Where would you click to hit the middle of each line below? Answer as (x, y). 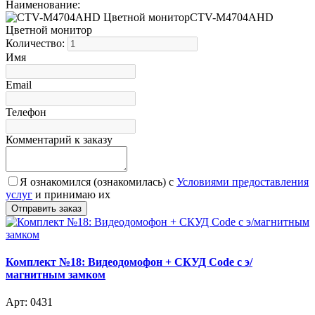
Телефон (26, 112)
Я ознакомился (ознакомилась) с (98, 181)
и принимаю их (71, 194)
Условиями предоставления (243, 181)
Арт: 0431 (29, 302)
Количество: (37, 43)
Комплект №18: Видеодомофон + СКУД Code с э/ (129, 262)
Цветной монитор (49, 30)
